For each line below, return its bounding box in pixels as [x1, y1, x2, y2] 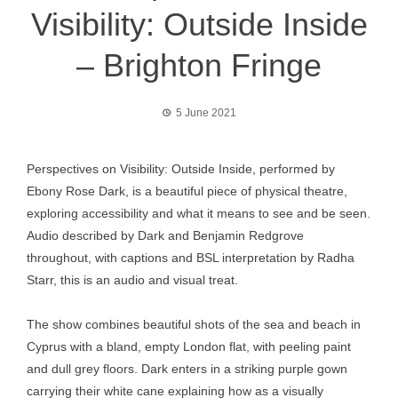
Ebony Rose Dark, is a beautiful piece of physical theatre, [27, 184, 347, 198]
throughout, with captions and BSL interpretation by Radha [27, 251, 354, 265]
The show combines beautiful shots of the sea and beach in [27, 317, 361, 331]
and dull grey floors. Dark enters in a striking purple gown [27, 362, 347, 376]
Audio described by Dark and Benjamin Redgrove [27, 228, 304, 243]
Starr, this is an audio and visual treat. [27, 273, 238, 287]
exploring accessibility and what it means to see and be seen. [27, 206, 370, 220]
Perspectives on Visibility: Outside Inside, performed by [27, 162, 335, 176]
